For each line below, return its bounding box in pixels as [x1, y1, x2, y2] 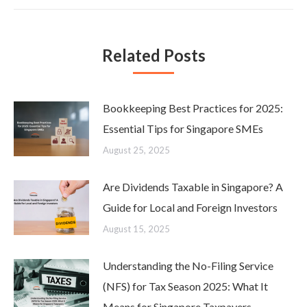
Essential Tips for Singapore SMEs [103, 123, 263, 136]
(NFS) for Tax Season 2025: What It [103, 280, 268, 293]
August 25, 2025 [103, 145, 170, 156]
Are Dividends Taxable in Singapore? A [103, 181, 283, 194]
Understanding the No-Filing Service [103, 260, 273, 273]
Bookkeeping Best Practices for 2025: [103, 102, 283, 115]
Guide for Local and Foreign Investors [103, 201, 278, 214]
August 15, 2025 [103, 224, 170, 235]
